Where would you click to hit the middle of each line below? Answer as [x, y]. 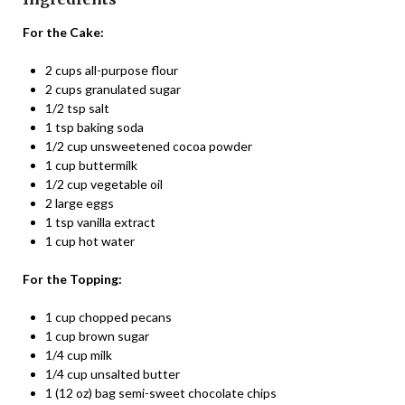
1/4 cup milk [79, 354]
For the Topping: [72, 278]
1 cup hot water [90, 240]
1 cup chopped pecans [108, 316]
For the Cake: [63, 32]
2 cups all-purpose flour [112, 70]
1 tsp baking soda [94, 127]
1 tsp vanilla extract [100, 221]
